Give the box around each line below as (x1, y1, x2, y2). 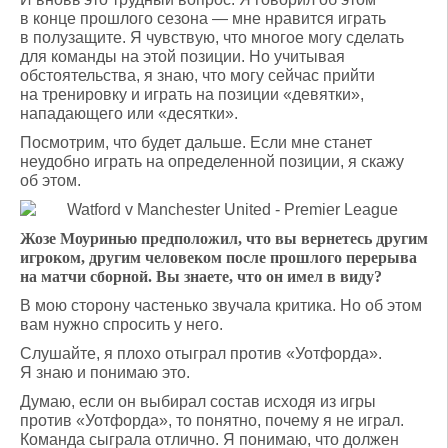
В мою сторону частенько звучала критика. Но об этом (20, 297, 422, 314)
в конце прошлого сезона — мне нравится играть (20, 10, 386, 27)
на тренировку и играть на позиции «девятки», (20, 86, 364, 103)
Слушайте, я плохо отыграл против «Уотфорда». (20, 345, 382, 362)
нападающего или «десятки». (20, 105, 238, 122)
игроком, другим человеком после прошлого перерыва (20, 249, 417, 266)
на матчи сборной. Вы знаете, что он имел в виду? (20, 268, 382, 285)
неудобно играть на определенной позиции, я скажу (20, 153, 404, 170)
